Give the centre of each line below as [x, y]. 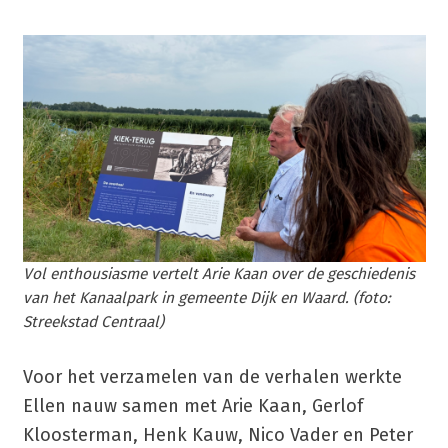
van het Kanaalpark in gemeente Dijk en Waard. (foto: [206, 298]
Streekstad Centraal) [93, 322]
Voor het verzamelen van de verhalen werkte [212, 377]
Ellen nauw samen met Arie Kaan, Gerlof [192, 406]
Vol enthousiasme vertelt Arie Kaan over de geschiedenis [218, 274]
